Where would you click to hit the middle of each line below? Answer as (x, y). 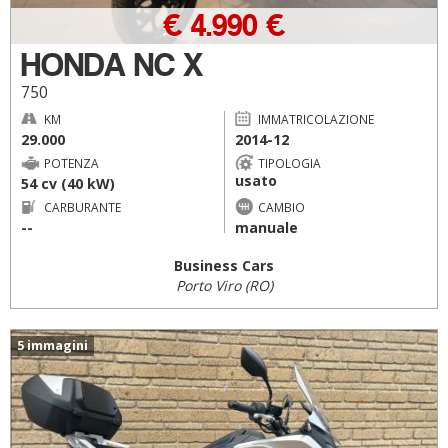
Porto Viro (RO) (224, 285)
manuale (266, 227)
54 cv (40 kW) (68, 183)
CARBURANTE (82, 207)
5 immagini (52, 345)
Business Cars (224, 265)
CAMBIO (281, 207)
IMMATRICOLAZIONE (315, 119)
